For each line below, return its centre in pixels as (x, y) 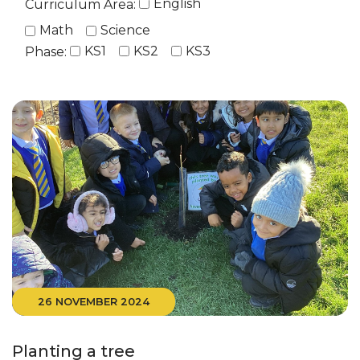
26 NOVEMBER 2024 (94, 302)
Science (125, 31)
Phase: (46, 52)
